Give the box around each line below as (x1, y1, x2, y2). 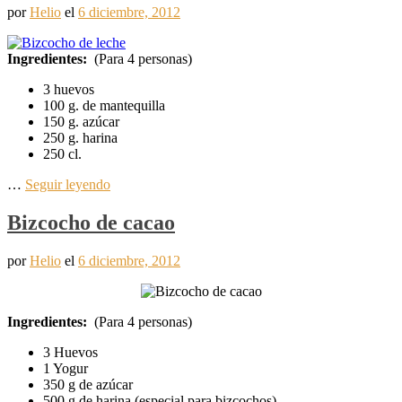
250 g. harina (43, 130, 118, 146)
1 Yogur (43, 360, 88, 376)
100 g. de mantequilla (43, 98, 165, 114)
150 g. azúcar (43, 114, 119, 130)
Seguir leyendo (25, 177, 110, 193)
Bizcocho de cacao (7, 211, 175, 235)
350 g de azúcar (43, 376, 133, 392)
